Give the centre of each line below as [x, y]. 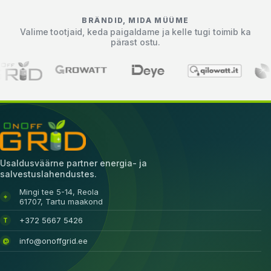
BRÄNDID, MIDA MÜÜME [135, 21]
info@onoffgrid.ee [54, 241]
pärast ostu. [135, 42]
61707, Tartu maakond [61, 201]
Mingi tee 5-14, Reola [59, 191]
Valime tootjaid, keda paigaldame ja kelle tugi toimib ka [135, 32]
